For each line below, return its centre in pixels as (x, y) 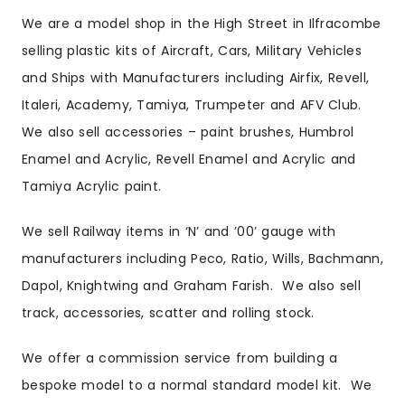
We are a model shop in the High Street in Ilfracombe (202, 23)
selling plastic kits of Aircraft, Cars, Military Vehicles (192, 50)
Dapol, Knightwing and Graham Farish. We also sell (191, 285)
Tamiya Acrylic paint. (92, 186)
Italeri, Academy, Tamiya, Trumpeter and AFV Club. (194, 104)
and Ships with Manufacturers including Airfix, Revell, (196, 77)
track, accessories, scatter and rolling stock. (168, 312)
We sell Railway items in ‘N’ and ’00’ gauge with (179, 231)
